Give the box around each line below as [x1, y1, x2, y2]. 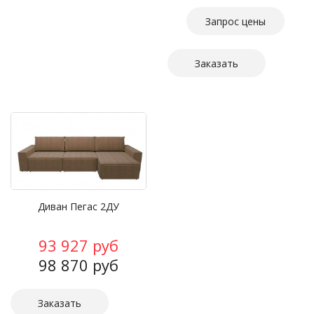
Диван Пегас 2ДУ [38, 200, 119, 214]
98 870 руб [39, 254, 118, 276]
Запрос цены [205, 15, 266, 29]
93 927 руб [39, 235, 118, 257]
